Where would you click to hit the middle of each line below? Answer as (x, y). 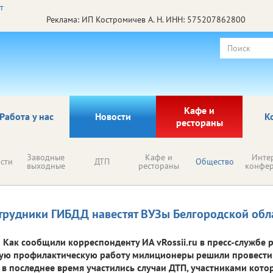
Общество (215, 161)
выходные (46, 165)
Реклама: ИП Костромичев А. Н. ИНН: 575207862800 (146, 19)
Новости (113, 116)
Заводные (46, 157)
